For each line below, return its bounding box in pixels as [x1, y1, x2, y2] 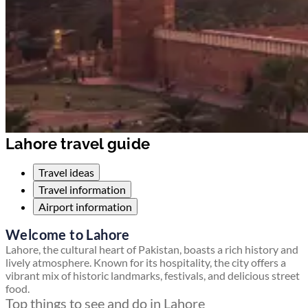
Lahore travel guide [5, 135, 150, 153]
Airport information [38, 200, 132, 214]
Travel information [38, 183, 126, 197]
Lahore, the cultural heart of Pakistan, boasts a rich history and [5, 243, 298, 256]
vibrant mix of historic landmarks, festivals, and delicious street [5, 269, 300, 283]
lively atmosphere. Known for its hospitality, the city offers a [5, 256, 286, 269]
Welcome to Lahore [5, 226, 130, 243]
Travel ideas [38, 166, 94, 179]
